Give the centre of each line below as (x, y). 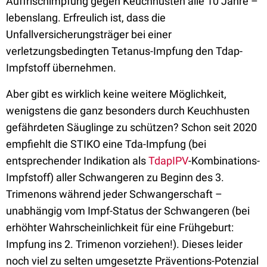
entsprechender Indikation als (77, 161)
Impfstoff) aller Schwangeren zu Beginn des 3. (115, 177)
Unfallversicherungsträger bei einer (89, 34)
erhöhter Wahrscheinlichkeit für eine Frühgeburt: (120, 227)
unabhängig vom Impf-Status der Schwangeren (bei (128, 211)
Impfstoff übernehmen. (61, 68)
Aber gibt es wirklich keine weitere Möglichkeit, (116, 94)
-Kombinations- (224, 161)
